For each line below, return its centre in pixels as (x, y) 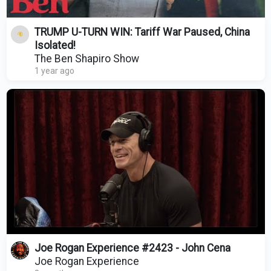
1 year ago (54, 70)
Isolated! (55, 45)
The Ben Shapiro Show (87, 58)
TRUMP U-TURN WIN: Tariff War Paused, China (142, 32)
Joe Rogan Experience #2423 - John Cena (132, 248)
